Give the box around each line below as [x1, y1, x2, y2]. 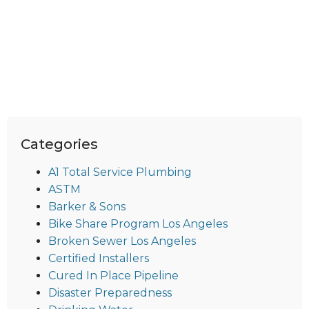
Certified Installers [48, 252, 149, 266]
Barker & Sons [48, 200, 126, 214]
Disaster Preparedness [48, 286, 172, 300]
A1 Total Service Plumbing [48, 166, 192, 179]
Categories [21, 136, 98, 153]
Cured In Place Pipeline [48, 269, 179, 283]
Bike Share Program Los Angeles [48, 217, 228, 231]
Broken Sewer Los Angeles [48, 235, 196, 248]
